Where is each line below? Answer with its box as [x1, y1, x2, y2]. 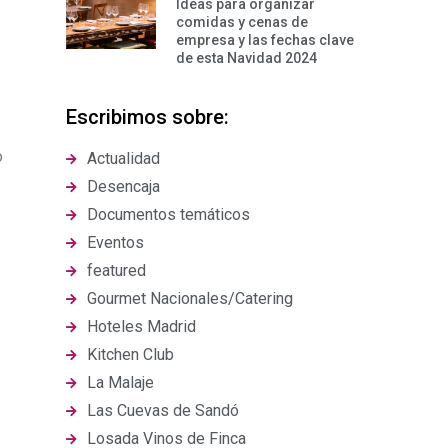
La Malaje [87, 373, 154, 392]
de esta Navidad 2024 [176, 50, 317, 66]
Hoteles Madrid [87, 317, 196, 336]
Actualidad [87, 149, 160, 168]
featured [87, 261, 146, 280]
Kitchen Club [87, 345, 174, 364]
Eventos [87, 233, 144, 252]
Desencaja [87, 177, 160, 196]
